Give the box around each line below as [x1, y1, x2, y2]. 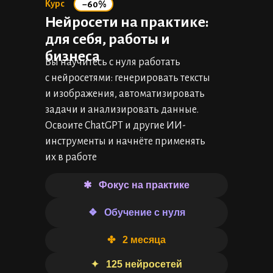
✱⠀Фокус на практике [83, 180, 190, 190]
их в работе [45, 152, 97, 163]
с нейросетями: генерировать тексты [45, 73, 210, 83]
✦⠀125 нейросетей [91, 259, 182, 269]
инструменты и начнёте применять [45, 136, 205, 147]
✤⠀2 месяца [107, 235, 166, 245]
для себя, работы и [45, 31, 170, 47]
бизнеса [45, 48, 100, 64]
